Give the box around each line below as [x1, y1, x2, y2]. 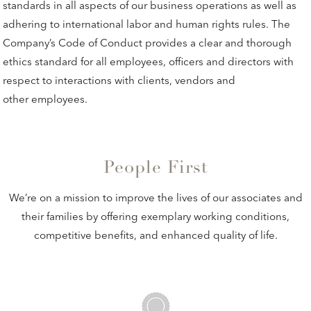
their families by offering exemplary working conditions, [22, 209, 289, 223]
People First [103, 160, 208, 178]
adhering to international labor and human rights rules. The [3, 17, 291, 31]
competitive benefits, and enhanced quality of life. [33, 228, 278, 242]
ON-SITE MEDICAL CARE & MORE [12, 255, 299, 273]
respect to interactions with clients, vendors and [3, 73, 236, 87]
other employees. [3, 92, 88, 106]
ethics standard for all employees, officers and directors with [3, 54, 294, 68]
